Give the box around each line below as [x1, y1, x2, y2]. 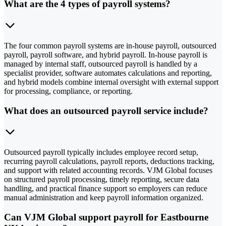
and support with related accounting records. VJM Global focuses [4, 166, 212, 175]
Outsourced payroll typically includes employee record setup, [4, 148, 198, 157]
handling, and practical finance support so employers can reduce [4, 184, 207, 193]
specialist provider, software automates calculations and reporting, [4, 68, 212, 77]
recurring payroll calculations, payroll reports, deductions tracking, [4, 157, 214, 166]
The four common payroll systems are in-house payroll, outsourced [4, 41, 216, 50]
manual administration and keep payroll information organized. [4, 193, 203, 202]
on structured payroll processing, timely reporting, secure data [4, 175, 199, 184]
